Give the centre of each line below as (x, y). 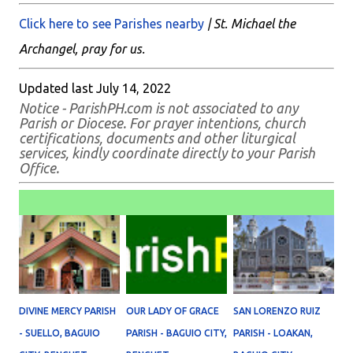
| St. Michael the (250, 24)
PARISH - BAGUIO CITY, (176, 333)
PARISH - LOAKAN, (273, 333)
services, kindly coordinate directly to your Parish (167, 153)
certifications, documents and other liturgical (157, 138)
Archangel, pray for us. (82, 49)
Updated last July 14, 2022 (95, 88)
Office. (39, 168)
